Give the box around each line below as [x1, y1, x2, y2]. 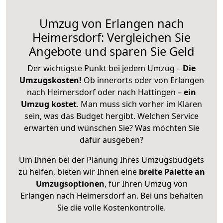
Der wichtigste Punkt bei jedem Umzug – [27, 62, 183, 74]
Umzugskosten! [19, 74, 82, 86]
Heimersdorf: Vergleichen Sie [32, 29, 191, 45]
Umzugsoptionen [35, 178, 105, 189]
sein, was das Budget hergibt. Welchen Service [24, 110, 199, 121]
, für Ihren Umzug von [104, 178, 188, 189]
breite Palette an [138, 166, 205, 177]
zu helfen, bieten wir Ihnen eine [18, 166, 139, 177]
